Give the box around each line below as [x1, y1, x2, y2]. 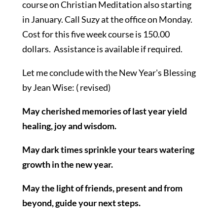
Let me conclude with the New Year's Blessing [22, 67, 196, 78]
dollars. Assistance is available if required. [22, 43, 183, 54]
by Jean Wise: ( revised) [22, 82, 110, 93]
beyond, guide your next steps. [22, 197, 141, 208]
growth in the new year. [22, 159, 113, 170]
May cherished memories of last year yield [22, 106, 187, 116]
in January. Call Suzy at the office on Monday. [22, 14, 194, 25]
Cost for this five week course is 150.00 [22, 29, 170, 39]
